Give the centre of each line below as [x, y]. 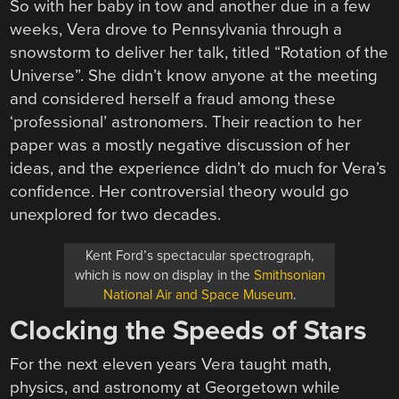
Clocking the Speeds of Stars [189, 331]
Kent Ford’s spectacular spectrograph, [199, 256]
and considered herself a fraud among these [173, 99]
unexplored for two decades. [116, 215]
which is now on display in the [164, 275]
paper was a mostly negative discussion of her [180, 146]
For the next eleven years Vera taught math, [171, 365]
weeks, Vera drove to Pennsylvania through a [176, 30]
